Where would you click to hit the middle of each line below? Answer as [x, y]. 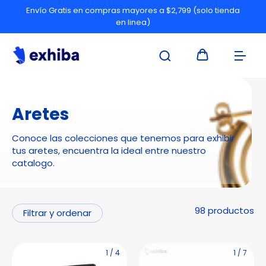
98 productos [224, 210]
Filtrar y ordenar [57, 213]
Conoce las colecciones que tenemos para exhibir [123, 138]
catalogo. [33, 163]
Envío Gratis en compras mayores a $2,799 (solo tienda [133, 10]
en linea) [133, 22]
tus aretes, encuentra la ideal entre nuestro [109, 151]
